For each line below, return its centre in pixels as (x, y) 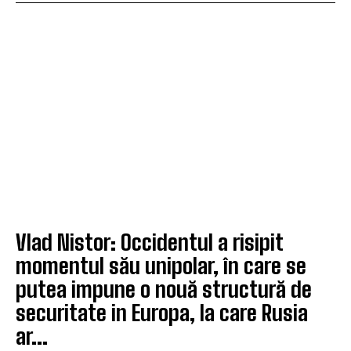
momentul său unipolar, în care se (161, 265)
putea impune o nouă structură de (164, 289)
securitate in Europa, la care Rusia (162, 312)
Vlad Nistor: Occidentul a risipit (150, 242)
